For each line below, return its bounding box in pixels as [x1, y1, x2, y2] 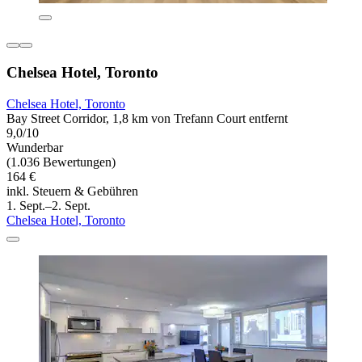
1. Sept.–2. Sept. [6, 198, 90, 213]
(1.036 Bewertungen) [6, 154, 116, 169]
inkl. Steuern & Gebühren [6, 183, 138, 198]
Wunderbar [6, 140, 63, 154]
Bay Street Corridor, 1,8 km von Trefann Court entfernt [6, 111, 288, 125]
